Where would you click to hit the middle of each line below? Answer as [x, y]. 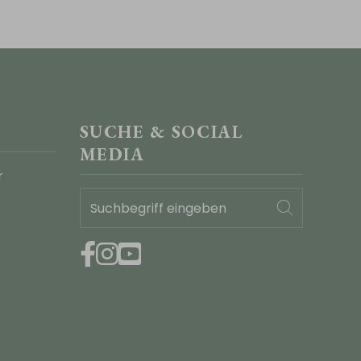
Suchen [314, 205]
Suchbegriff [115, 198]
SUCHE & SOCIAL [161, 132]
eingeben [108, 220]
